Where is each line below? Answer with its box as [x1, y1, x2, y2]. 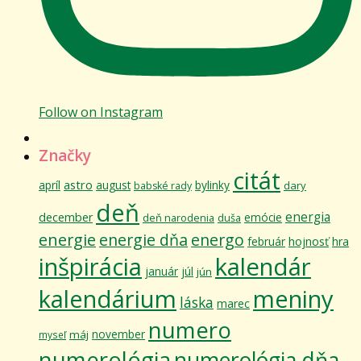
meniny [253, 282, 334, 315]
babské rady [134, 178, 192, 193]
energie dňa [99, 228, 188, 251]
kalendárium [39, 282, 176, 315]
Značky [39, 144, 91, 166]
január [145, 263, 178, 279]
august [96, 176, 131, 193]
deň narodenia [143, 210, 214, 225]
